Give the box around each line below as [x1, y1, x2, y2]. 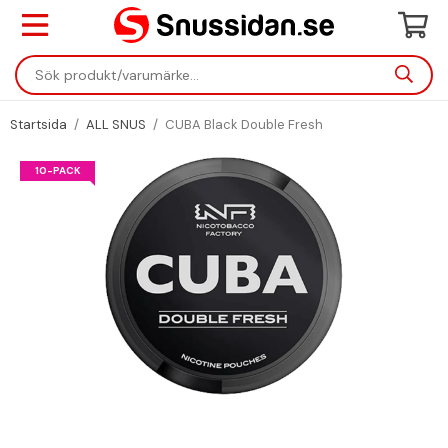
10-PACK [34, 164, 81, 177]
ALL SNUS [86, 116, 146, 133]
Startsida [10, 116, 67, 133]
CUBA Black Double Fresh [165, 116, 323, 133]
